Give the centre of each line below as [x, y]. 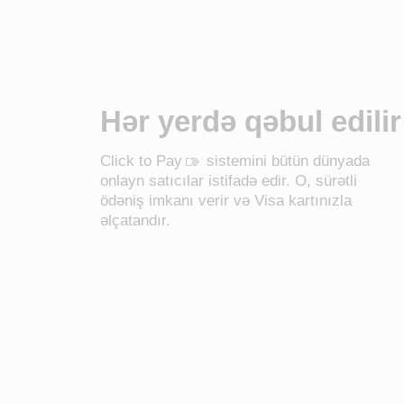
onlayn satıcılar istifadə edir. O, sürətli [229, 181]
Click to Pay [142, 161]
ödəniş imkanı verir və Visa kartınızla [226, 201]
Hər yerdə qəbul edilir [251, 121]
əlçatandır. [136, 221]
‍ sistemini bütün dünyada [286, 161]
